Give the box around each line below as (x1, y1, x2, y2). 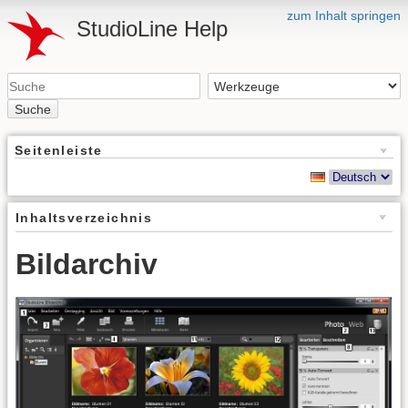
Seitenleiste (15, 142, 103, 158)
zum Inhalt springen (287, 8, 401, 23)
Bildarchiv (15, 247, 158, 280)
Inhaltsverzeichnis (15, 209, 153, 225)
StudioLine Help (76, 16, 228, 41)
